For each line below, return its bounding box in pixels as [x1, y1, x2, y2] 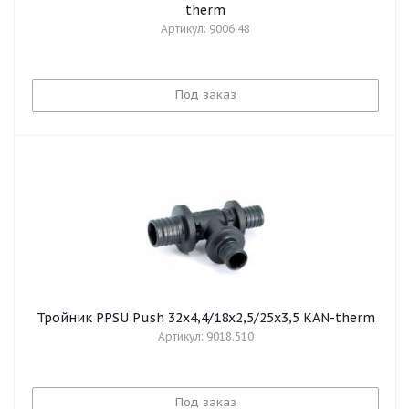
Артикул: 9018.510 [157, 330, 254, 343]
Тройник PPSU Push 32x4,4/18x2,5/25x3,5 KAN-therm [36, 309, 375, 326]
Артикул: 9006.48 [161, 22, 250, 36]
